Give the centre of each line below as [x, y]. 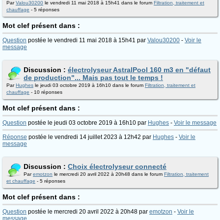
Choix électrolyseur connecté [117, 166]
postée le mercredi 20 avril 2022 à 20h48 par [88, 212]
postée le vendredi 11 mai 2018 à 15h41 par [87, 40]
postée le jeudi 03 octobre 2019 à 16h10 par [87, 123]
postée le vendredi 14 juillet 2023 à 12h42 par [90, 137]
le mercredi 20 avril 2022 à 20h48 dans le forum [108, 174]
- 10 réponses [46, 92]
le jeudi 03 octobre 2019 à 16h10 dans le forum [89, 85]
